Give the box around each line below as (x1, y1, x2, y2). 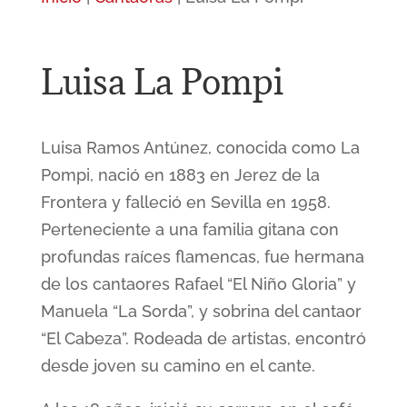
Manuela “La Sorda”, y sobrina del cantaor (40, 302, 362, 321)
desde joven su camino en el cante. (40, 356, 315, 375)
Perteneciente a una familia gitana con (40, 220, 339, 239)
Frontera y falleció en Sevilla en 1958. (40, 193, 331, 212)
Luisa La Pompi (40, 59, 283, 104)
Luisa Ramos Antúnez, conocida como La (40, 138, 360, 157)
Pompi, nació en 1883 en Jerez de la (40, 165, 320, 184)
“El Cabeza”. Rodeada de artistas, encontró (40, 329, 366, 348)
